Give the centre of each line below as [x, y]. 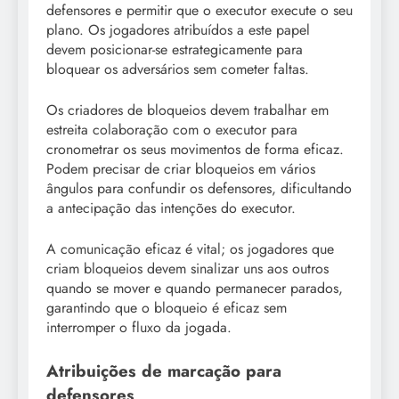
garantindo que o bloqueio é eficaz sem [167, 307]
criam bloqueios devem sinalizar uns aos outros [187, 268]
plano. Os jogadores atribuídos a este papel [178, 29]
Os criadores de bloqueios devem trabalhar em [187, 110]
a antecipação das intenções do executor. [171, 208]
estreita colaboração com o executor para [172, 129]
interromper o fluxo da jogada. [139, 327]
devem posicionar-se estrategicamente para [175, 49]
